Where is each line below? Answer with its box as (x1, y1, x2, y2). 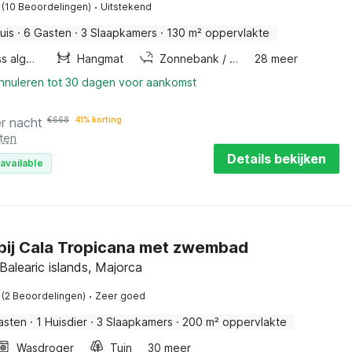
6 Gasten (24, 26, 71, 39)
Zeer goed (95, 290, 145, 302)
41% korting (75, 115, 122, 124)
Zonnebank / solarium (229, 52, 238, 65)
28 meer (254, 52, 298, 65)
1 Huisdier (36, 315, 87, 328)
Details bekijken (227, 151, 326, 167)
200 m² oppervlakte (182, 315, 287, 328)
